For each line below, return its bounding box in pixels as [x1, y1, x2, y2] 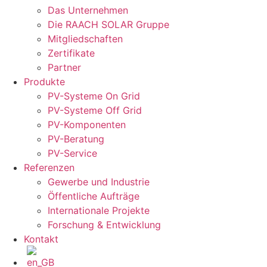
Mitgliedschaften [48, 33, 123, 45]
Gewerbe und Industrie [48, 176, 150, 188]
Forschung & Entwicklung [48, 219, 161, 231]
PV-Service [48, 147, 97, 160]
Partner [48, 61, 81, 74]
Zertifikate [48, 47, 95, 60]
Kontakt [24, 233, 58, 246]
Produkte [24, 76, 65, 88]
